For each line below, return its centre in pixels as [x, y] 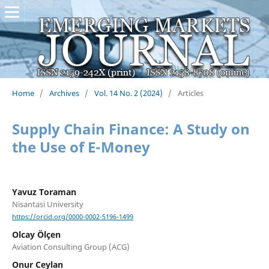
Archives [64, 93]
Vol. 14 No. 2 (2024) [128, 93]
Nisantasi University [47, 204]
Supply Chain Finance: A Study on [131, 128]
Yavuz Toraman [44, 192]
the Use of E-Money [81, 147]
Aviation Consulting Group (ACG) [71, 247]
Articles [190, 93]
